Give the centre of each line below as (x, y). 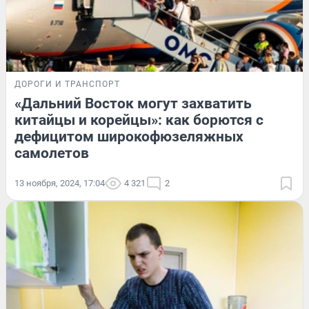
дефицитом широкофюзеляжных (129, 136)
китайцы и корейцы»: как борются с (139, 120)
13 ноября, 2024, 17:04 (60, 183)
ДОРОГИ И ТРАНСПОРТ (67, 84)
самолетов (52, 153)
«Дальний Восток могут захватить (133, 103)
